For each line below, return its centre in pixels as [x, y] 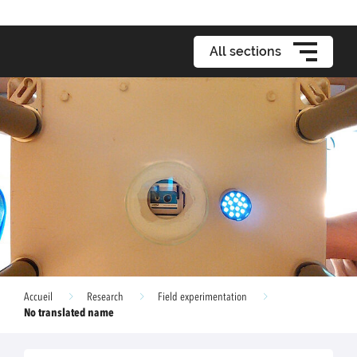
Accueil [38, 297]
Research [105, 297]
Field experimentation [202, 297]
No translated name [69, 313]
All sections [245, 51]
